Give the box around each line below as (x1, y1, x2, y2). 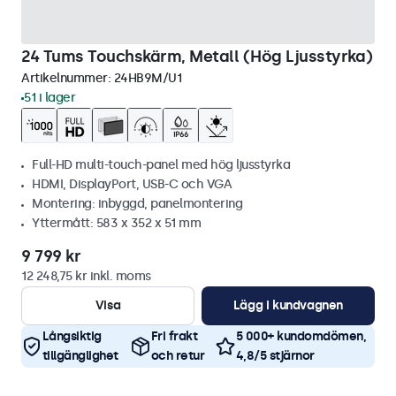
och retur (150, 348, 205, 363)
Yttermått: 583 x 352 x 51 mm (32, 216, 201, 231)
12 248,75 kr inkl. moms (21, 269, 151, 284)
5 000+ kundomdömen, (235, 329, 367, 344)
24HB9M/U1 (113, 71, 181, 86)
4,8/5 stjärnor (235, 348, 315, 363)
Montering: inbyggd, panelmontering (32, 196, 242, 211)
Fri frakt (150, 329, 198, 344)
